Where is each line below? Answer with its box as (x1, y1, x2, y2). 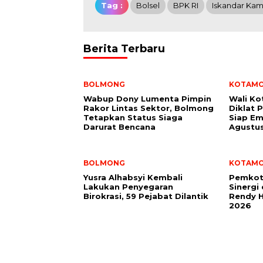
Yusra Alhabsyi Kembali (83, 173, 183, 182)
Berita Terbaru (83, 42, 165, 55)
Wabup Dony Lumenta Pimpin (83, 94, 211, 103)
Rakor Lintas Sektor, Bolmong (83, 103, 214, 113)
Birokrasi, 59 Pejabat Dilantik (83, 191, 208, 201)
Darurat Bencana (83, 122, 156, 131)
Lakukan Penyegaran (83, 182, 173, 191)
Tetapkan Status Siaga (83, 113, 183, 122)
